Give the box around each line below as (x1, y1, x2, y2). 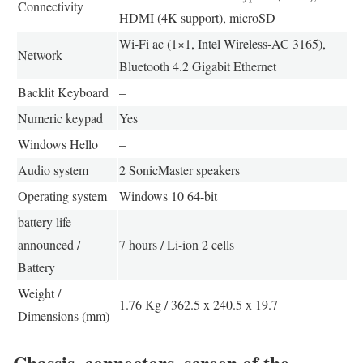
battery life (17, 212, 71, 230)
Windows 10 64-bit (118, 186, 217, 204)
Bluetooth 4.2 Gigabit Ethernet (118, 57, 276, 75)
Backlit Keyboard (17, 83, 109, 100)
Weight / (17, 284, 61, 301)
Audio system (17, 160, 88, 178)
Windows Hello (17, 135, 98, 152)
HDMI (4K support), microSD (118, 8, 275, 26)
